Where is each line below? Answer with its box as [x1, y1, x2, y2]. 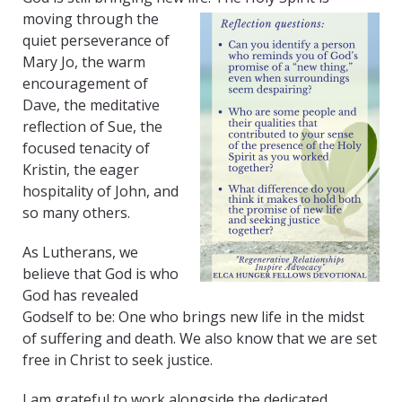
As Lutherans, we [22, 242, 138, 263]
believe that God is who [22, 264, 179, 284]
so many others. [22, 203, 130, 223]
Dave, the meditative [22, 95, 160, 116]
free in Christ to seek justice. [22, 350, 213, 371]
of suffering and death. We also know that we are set [22, 328, 377, 349]
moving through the [22, 9, 159, 30]
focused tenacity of [22, 138, 150, 159]
